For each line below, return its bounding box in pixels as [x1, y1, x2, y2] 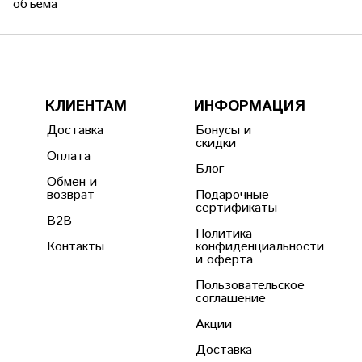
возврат [47, 186, 95, 205]
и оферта [196, 250, 254, 270]
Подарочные [196, 186, 270, 205]
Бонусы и [196, 121, 252, 141]
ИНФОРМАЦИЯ [194, 95, 305, 118]
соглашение [196, 289, 267, 309]
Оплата [47, 147, 91, 166]
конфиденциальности [196, 238, 325, 257]
